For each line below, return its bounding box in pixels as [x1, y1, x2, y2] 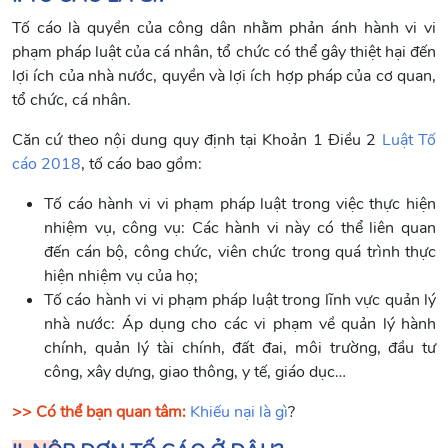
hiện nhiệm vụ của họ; [44, 265, 198, 288]
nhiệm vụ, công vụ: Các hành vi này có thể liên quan [44, 217, 436, 240]
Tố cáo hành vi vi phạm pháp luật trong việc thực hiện [44, 193, 436, 216]
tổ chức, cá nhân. [12, 89, 135, 112]
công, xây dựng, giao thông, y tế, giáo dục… [44, 361, 346, 384]
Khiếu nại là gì [190, 401, 288, 424]
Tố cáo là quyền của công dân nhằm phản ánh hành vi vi [12, 17, 436, 40]
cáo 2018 [12, 153, 81, 176]
